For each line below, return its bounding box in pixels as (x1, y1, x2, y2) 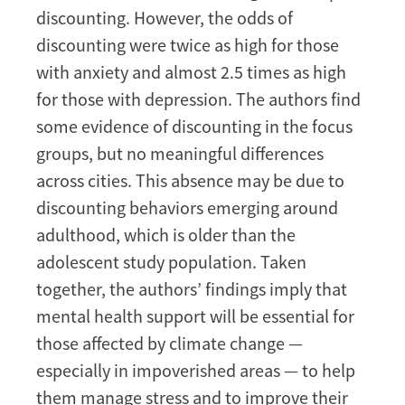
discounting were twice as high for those (36, 33, 339, 57)
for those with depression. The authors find (36, 88, 361, 111)
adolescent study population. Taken (36, 250, 306, 274)
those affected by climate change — (36, 332, 303, 355)
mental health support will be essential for (36, 305, 354, 328)
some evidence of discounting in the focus (36, 115, 353, 138)
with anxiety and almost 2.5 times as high (36, 61, 346, 84)
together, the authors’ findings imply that (36, 278, 347, 301)
